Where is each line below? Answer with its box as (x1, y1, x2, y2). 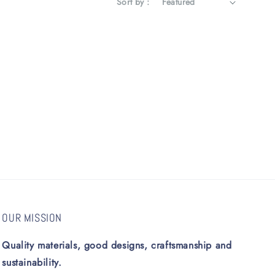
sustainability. (2, 255, 62, 270)
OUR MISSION (2, 211, 62, 225)
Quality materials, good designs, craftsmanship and (2, 238, 232, 253)
